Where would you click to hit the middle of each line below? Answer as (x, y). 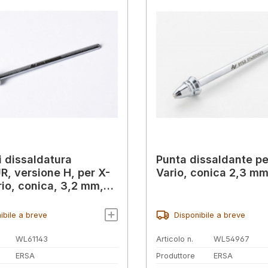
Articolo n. (175, 239)
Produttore (176, 255)
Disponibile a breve (209, 215)
